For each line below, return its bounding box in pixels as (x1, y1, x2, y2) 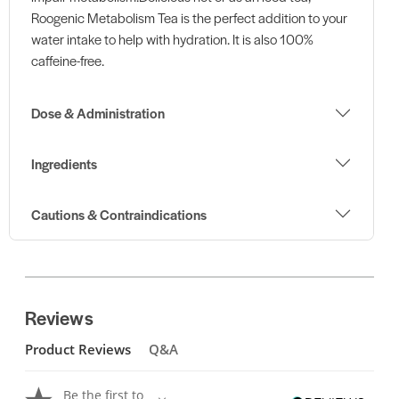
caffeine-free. (30, 50, 104, 69)
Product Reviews (25, 339, 131, 359)
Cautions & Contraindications (30, 204, 207, 224)
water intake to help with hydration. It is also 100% (30, 28, 313, 48)
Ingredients (30, 153, 97, 173)
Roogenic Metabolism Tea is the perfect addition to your (30, 7, 347, 27)
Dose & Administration (30, 103, 165, 123)
